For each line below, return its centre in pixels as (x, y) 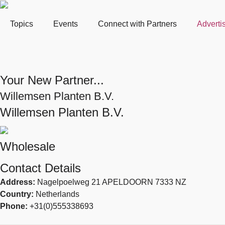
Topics (22, 24)
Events (66, 24)
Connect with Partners (137, 24)
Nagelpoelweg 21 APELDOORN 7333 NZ (112, 182)
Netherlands (58, 194)
